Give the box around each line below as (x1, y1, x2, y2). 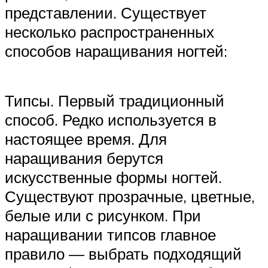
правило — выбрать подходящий (5, 244, 242, 264)
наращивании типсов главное (5, 225, 216, 245)
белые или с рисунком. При (5, 206, 201, 226)
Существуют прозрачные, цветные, (5, 187, 255, 206)
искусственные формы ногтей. (5, 167, 222, 187)
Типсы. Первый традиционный (5, 91, 224, 111)
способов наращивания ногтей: (5, 41, 227, 61)
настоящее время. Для (5, 129, 167, 149)
